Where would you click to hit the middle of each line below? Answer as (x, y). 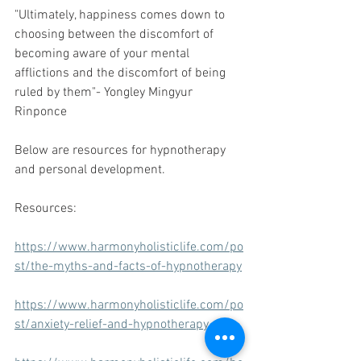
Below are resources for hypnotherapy (122, 151)
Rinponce (41, 112)
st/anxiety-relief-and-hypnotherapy (112, 325)
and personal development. (90, 170)
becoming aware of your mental (104, 54)
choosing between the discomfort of (116, 35)
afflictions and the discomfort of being (122, 74)
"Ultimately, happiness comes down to (121, 16)
